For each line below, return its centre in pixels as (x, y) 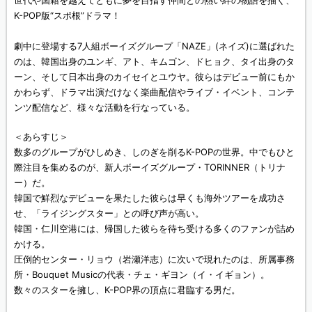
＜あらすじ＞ (41, 136)
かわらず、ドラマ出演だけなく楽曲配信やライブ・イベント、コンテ (154, 92)
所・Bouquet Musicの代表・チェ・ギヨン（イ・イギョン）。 (142, 274)
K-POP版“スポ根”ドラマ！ (67, 15)
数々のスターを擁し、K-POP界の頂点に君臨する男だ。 (127, 290)
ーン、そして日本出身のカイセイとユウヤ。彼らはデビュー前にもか (154, 77)
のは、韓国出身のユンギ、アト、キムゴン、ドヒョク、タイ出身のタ (154, 61)
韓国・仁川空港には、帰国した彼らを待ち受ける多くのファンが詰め (154, 228)
